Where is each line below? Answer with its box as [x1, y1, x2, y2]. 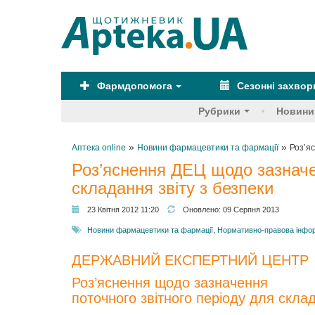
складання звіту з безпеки [72, 179, 274, 198]
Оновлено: [183, 205, 223, 214]
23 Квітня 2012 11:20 [87, 205, 159, 214]
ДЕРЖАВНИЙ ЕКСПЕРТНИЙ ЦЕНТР [72, 252, 309, 268]
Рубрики [198, 105, 240, 117]
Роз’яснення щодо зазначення [72, 275, 268, 290]
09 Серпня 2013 [223, 205, 279, 214]
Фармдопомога [94, 80, 173, 91]
